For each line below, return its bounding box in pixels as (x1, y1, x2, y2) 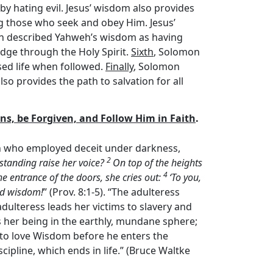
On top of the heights (113, 156, 202, 169)
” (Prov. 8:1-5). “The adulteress (43, 185, 180, 199)
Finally (105, 60, 133, 73)
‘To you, (169, 171, 201, 184)
